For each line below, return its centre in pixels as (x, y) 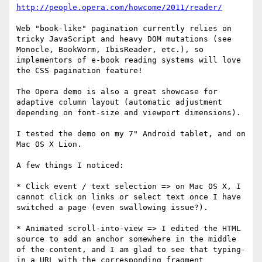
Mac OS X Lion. (49, 144)
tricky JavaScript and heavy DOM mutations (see (124, 39)
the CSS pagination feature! (80, 71)
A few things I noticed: (70, 166)
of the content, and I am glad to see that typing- (131, 250)
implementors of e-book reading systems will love (129, 60)
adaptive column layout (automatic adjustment (119, 102)
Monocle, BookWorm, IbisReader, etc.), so (110, 50)
